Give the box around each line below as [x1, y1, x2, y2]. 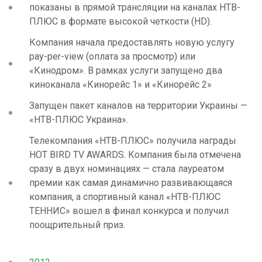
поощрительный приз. [29, 219, 125, 230]
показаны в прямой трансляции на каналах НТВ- [29, 2, 240, 13]
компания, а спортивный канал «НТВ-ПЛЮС [29, 191, 220, 202]
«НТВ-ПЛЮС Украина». [29, 114, 128, 125]
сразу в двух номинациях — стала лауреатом [29, 163, 224, 174]
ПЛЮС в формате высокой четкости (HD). [29, 16, 212, 27]
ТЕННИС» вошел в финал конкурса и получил [29, 205, 229, 216]
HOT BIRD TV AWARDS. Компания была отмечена [29, 149, 241, 160]
